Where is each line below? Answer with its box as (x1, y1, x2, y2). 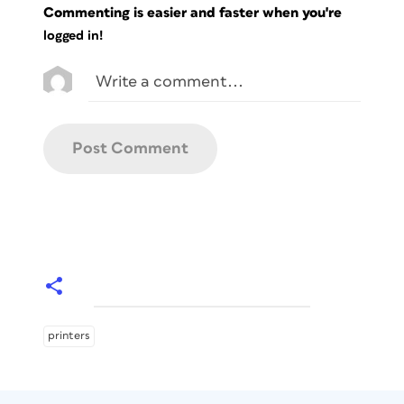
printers (48, 329, 90, 342)
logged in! (43, 29, 103, 43)
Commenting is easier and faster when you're (43, 5, 346, 20)
